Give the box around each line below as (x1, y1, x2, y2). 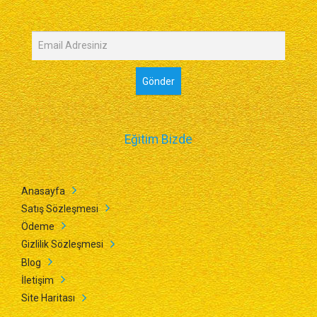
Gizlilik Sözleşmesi (21, 238, 103, 250)
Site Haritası (21, 292, 75, 304)
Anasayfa (21, 185, 65, 197)
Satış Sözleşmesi (21, 202, 98, 214)
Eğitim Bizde (125, 132, 192, 146)
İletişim (21, 275, 54, 287)
